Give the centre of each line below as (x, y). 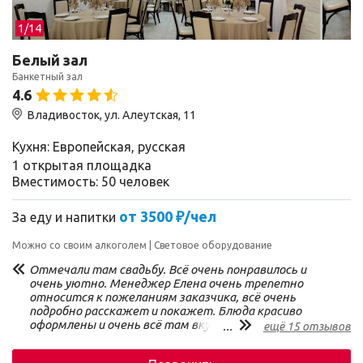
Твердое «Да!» (68, 352)
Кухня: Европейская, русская (99, 147)
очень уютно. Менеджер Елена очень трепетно (166, 283)
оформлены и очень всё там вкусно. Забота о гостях (179, 325)
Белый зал (50, 60)
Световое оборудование (213, 245)
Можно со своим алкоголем (81, 245)
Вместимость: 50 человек (91, 181)
